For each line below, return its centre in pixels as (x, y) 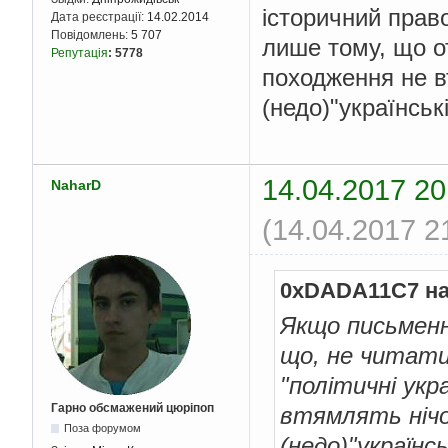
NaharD (76, 184)
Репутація (79, 53)
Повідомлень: (91, 35)
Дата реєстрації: (99, 17)
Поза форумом (103, 427)
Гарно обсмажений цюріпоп (132, 407)
